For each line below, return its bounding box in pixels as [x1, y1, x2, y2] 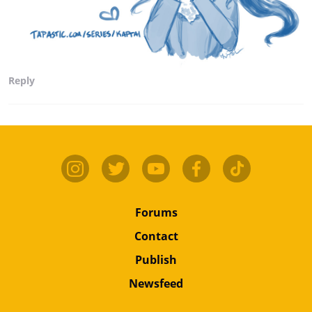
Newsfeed [129, 275, 183, 291]
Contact [134, 228, 178, 244]
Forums [134, 204, 178, 220]
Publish [135, 251, 177, 267]
